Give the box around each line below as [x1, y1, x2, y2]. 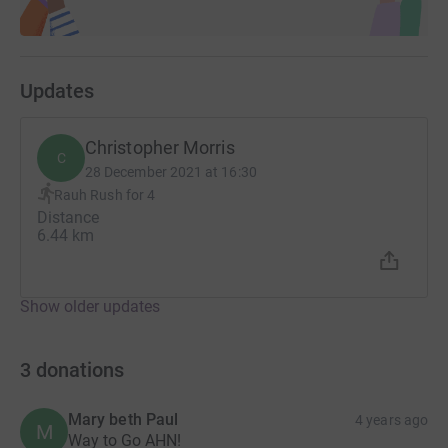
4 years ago [355, 411, 428, 428]
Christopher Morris [85, 136, 235, 158]
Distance [37, 207, 99, 227]
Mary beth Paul [68, 409, 179, 429]
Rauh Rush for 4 [54, 187, 156, 204]
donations [36, 357, 124, 382]
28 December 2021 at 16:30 [85, 163, 257, 180]
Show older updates [20, 296, 160, 316]
